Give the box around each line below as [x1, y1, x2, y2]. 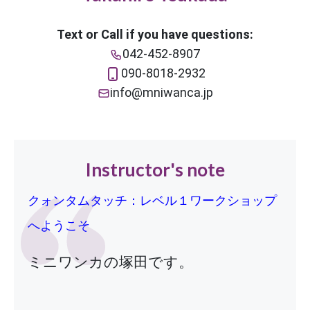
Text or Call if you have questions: [57, 26, 253, 42]
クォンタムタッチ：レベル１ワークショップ [28, 192, 277, 208]
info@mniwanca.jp [109, 84, 213, 100]
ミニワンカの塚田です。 [28, 253, 193, 271]
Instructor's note [85, 158, 225, 181]
